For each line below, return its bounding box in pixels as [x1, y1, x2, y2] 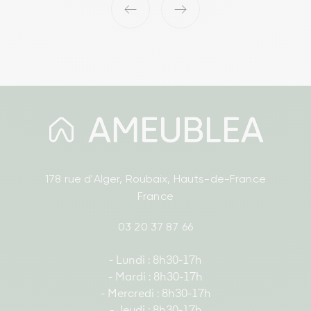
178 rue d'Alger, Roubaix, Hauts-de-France [45, 172, 266, 186]
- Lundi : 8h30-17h [109, 255, 202, 267]
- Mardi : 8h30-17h [108, 272, 203, 284]
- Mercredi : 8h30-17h [100, 289, 211, 301]
